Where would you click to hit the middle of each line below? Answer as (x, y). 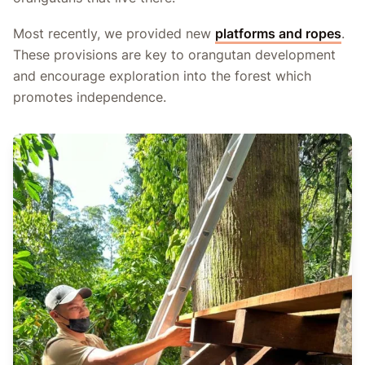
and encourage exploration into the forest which (162, 76)
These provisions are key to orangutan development (174, 55)
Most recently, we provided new (114, 34)
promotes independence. (90, 97)
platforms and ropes (278, 34)
